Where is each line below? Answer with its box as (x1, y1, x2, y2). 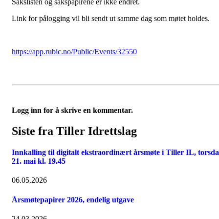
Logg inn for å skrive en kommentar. (12, 106, 133, 114)
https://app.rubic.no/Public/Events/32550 (12, 47, 137, 56)
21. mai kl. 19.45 (12, 157, 66, 166)
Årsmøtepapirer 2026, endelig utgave (12, 195, 134, 204)
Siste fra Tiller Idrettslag (12, 124, 137, 137)
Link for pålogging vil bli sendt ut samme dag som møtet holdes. (12, 14, 210, 22)
